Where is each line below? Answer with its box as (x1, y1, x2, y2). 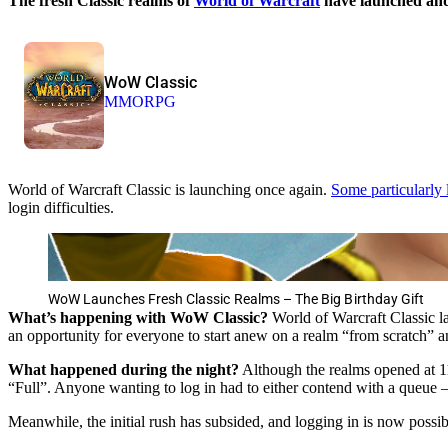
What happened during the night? (8, 360, 239, 378)
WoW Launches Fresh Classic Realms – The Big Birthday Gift (48, 290, 425, 307)
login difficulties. (8, 198, 114, 216)
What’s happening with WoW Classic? (8, 308, 268, 326)
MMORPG (104, 93, 177, 111)
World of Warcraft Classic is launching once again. (8, 180, 331, 198)
